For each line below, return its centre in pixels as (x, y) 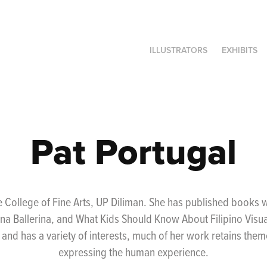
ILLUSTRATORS (179, 50)
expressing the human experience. (133, 252)
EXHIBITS (240, 50)
